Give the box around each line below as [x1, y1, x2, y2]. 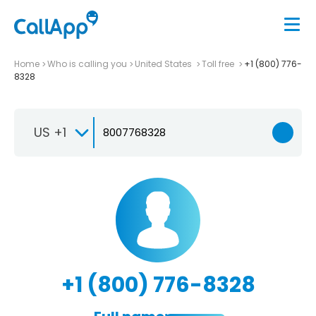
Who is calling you [47, 57, 127, 70]
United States [135, 57, 194, 70]
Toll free [202, 57, 236, 70]
